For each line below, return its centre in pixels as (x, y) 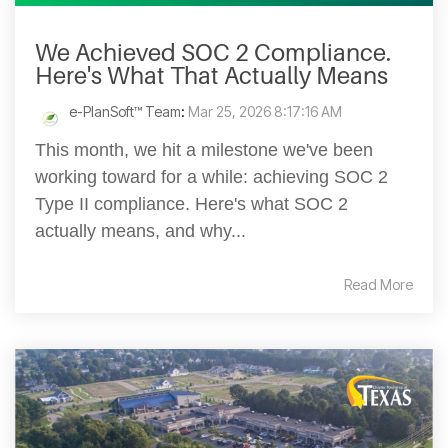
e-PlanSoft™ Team (125, 112)
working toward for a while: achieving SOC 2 (211, 177)
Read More (378, 285)
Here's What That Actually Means (211, 76)
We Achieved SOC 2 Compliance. (213, 53)
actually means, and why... (140, 231)
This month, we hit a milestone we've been (204, 150)
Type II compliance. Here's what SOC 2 (191, 204)
